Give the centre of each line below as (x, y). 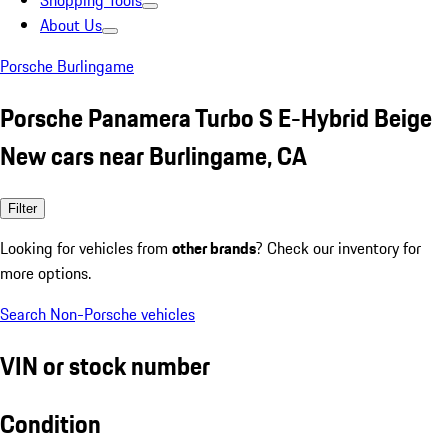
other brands (214, 247)
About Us (71, 25)
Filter (22, 208)
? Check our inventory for (338, 247)
